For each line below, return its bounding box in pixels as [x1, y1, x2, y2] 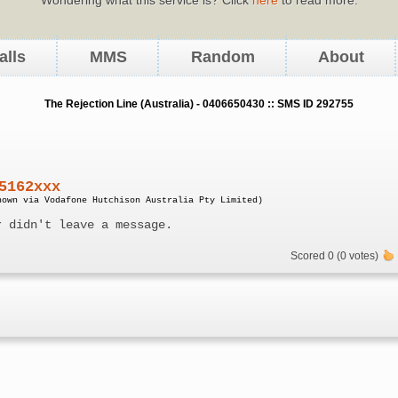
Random [190, 48, 255, 67]
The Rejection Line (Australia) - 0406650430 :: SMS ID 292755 [44, 98, 354, 111]
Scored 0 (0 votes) [291, 250, 382, 263]
